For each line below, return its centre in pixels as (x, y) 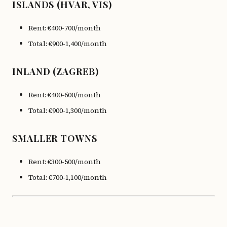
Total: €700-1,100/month (68, 177)
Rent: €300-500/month (65, 162)
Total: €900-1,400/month (68, 44)
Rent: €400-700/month (65, 28)
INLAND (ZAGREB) (55, 71)
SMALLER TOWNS (55, 138)
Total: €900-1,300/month (68, 110)
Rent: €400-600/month (65, 95)
